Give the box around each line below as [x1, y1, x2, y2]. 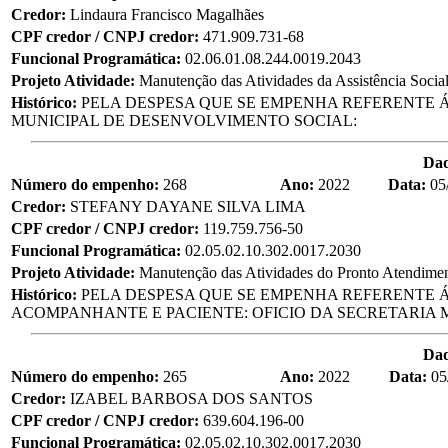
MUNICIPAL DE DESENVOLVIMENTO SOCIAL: [11, 111, 357, 129]
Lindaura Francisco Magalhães [70, 5, 264, 23]
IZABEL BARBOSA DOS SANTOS [70, 389, 313, 407]
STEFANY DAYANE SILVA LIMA [70, 197, 306, 215]
